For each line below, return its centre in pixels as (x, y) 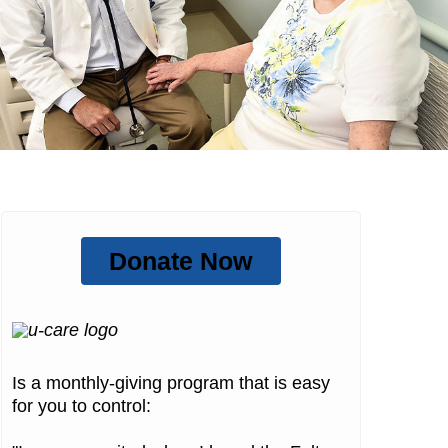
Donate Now (181, 261)
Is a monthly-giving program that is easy (170, 383)
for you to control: (81, 406)
